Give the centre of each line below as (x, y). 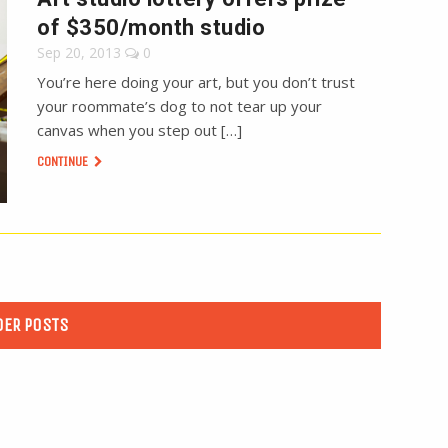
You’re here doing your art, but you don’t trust (196, 82)
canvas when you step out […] (140, 130)
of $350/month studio (151, 28)
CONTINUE (64, 162)
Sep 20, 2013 (79, 53)
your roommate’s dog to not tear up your (180, 106)
